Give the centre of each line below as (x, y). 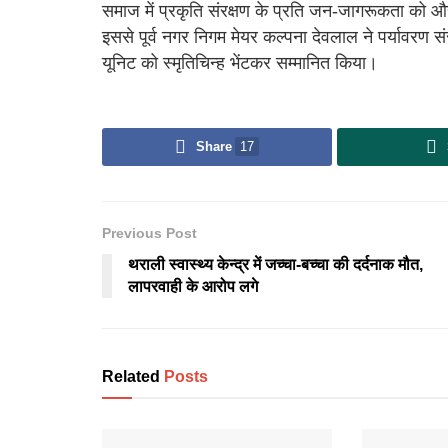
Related (131, 377)
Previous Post (149, 233)
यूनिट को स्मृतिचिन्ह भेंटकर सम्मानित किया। (240, 62)
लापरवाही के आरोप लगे (193, 287)
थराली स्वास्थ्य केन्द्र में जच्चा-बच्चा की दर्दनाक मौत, (275, 265)
